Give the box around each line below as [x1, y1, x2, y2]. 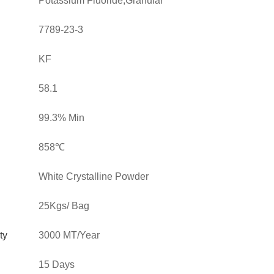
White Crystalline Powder [39, 171, 149, 182]
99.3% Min [39, 113, 85, 123]
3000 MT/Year [39, 230, 100, 240]
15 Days [39, 259, 75, 270]
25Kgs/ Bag [39, 201, 90, 211]
